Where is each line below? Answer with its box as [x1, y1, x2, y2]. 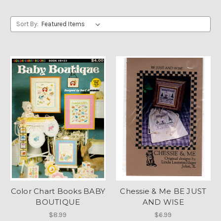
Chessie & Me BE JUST [120, 186, 207, 196]
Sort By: [16, 20, 38, 28]
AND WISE [142, 197, 184, 207]
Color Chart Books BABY [10, 186, 105, 196]
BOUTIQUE [36, 197, 80, 207]
